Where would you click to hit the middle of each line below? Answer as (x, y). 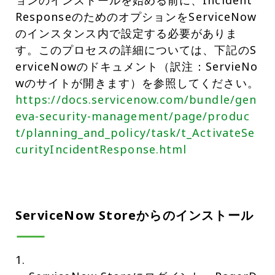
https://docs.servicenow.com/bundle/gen (136, 100)
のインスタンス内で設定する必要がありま (127, 33)
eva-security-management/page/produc (133, 116)
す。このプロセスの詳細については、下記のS (136, 50)
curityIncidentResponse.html (101, 149)
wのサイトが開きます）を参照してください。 (137, 83)
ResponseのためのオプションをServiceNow (136, 17)
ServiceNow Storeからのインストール (134, 215)
